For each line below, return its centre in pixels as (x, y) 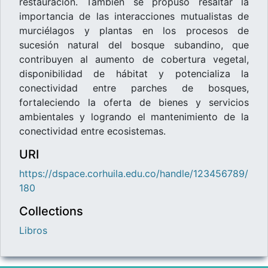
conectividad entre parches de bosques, (134, 88)
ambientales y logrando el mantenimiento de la (134, 116)
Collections (51, 211)
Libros (33, 230)
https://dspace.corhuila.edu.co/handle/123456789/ (134, 173)
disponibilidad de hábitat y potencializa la (134, 73)
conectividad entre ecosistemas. (92, 131)
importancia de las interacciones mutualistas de (134, 16)
